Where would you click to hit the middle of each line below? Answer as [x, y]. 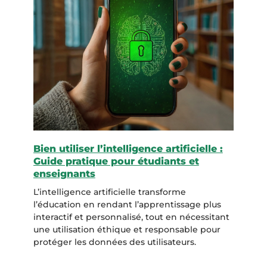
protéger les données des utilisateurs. [114, 242]
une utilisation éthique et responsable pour [127, 230]
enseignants [64, 174]
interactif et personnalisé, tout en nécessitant [131, 217]
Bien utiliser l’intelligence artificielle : [128, 149]
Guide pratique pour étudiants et [116, 162]
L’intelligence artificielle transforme [109, 192]
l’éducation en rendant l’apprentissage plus [127, 205]
